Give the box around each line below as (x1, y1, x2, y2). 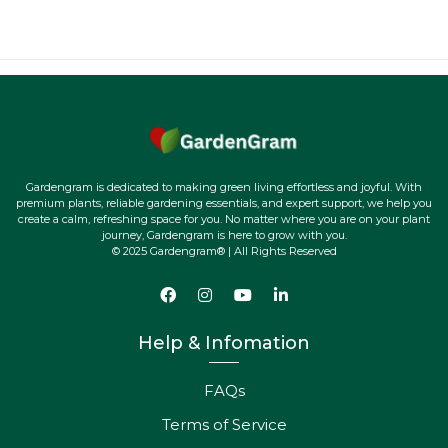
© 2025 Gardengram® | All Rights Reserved (111, 244, 337, 259)
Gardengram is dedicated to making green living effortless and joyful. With (26, 180, 422, 195)
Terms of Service (161, 415, 287, 435)
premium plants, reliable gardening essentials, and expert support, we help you (16, 196, 432, 211)
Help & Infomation (138, 332, 310, 355)
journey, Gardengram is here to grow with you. (101, 228, 347, 243)
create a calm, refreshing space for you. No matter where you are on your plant (18, 212, 430, 227)
